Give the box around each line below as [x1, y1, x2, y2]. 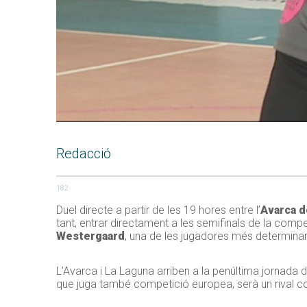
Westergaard [56, 230, 125, 243]
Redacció [56, 145, 111, 162]
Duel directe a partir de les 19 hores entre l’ [56, 204, 260, 217]
